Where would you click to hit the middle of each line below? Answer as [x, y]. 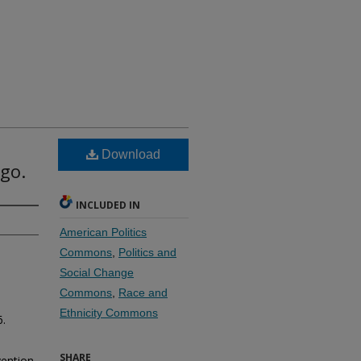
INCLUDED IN [108, 205]
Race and [143, 293]
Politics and [147, 252]
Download [129, 154]
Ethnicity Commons [109, 313]
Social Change [97, 272]
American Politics [103, 232]
